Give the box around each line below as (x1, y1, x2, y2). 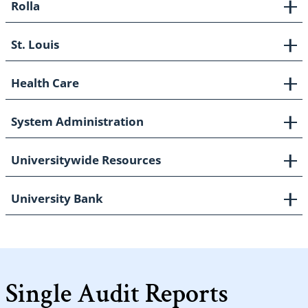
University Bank (11, 190, 103, 207)
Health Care (11, 75, 79, 91)
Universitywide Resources (11, 152, 161, 168)
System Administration (11, 113, 144, 130)
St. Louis (11, 36, 59, 53)
